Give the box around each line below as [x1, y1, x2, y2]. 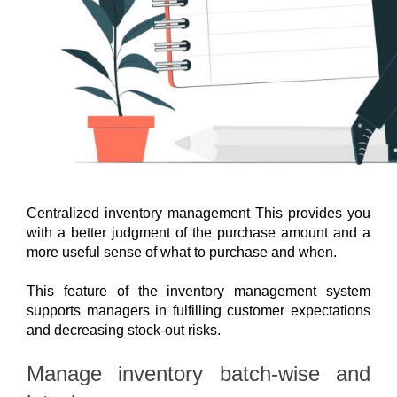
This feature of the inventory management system [27, 283, 370, 299]
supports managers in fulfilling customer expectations [27, 302, 370, 318]
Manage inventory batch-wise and [27, 361, 370, 385]
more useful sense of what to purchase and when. [27, 244, 337, 260]
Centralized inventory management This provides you [27, 205, 370, 221]
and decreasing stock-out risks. [27, 322, 221, 338]
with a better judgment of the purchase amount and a [27, 224, 370, 240]
